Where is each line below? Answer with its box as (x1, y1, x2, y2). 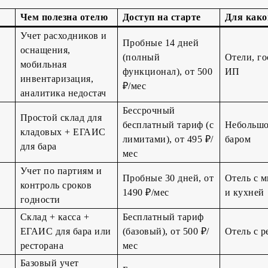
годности (20, 194, 60, 205)
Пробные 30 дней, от (122, 173, 214, 184)
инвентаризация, (20, 74, 94, 84)
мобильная (20, 59, 67, 70)
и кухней (224, 187, 264, 198)
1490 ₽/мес (122, 187, 169, 198)
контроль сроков (20, 180, 92, 191)
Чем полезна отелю (20, 12, 108, 23)
